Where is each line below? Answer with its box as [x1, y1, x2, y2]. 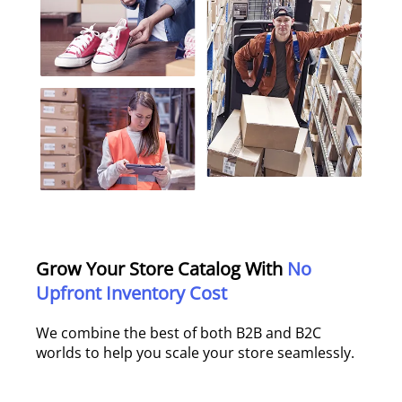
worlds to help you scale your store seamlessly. [36, 343, 354, 363]
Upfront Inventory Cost [36, 281, 227, 305]
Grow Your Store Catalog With [36, 257, 287, 281]
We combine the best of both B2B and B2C [36, 323, 321, 343]
